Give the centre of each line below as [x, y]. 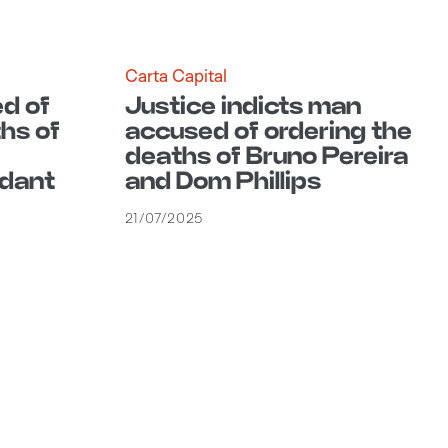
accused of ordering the [268, 131]
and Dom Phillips [222, 181]
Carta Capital [175, 75]
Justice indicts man [242, 106]
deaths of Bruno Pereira [266, 156]
